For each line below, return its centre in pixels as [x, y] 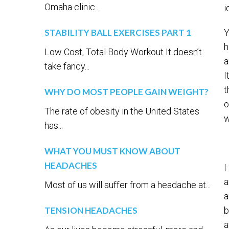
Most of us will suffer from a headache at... [128, 185]
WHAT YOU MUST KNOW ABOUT [112, 151]
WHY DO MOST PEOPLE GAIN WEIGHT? [127, 92]
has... [54, 125]
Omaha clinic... [72, 7]
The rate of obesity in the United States [122, 111]
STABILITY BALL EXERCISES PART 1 [118, 32]
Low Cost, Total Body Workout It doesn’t [123, 52]
